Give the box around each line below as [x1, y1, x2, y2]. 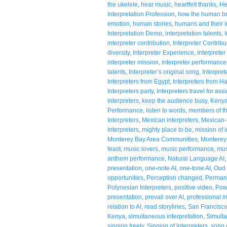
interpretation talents [165, 29, 221, 37]
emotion [107, 20, 130, 27]
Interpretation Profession [107, 10, 175, 18]
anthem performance [107, 155, 165, 162]
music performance [161, 145, 214, 153]
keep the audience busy [142, 97, 207, 104]
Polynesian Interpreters [107, 183, 171, 191]
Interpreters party [107, 87, 154, 95]
